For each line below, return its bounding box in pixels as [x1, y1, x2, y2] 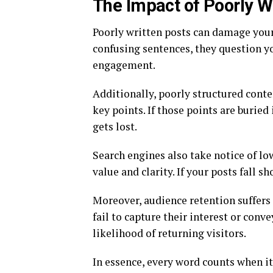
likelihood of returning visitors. [93, 226, 246, 241]
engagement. [93, 58, 155, 73]
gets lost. [93, 119, 137, 134]
